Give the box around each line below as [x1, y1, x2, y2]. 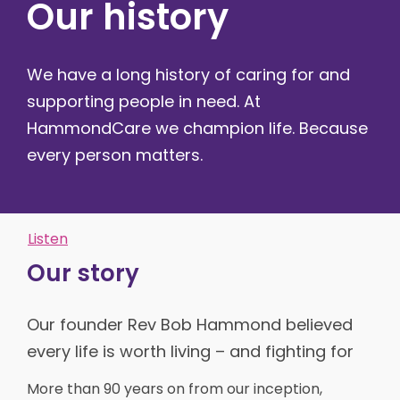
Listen [28, 228, 68, 249]
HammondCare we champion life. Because [27, 116, 368, 139]
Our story [27, 256, 139, 289]
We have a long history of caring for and [27, 62, 350, 86]
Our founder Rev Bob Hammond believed [27, 312, 353, 336]
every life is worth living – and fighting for [27, 339, 354, 362]
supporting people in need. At [27, 89, 261, 112]
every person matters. [27, 143, 203, 166]
